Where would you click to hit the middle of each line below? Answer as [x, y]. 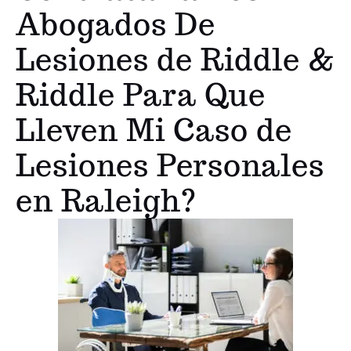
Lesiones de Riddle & [175, 60]
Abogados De [116, 25]
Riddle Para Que [141, 95]
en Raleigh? [106, 201]
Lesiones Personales [170, 166]
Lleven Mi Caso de [154, 130]
